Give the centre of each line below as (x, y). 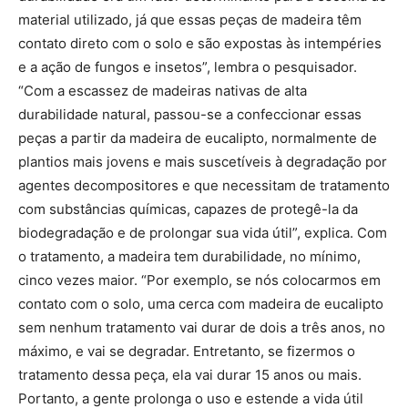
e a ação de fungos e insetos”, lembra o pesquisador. (188, 67)
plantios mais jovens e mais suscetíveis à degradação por (203, 162)
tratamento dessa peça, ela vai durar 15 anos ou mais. (190, 375)
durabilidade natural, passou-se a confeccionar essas (190, 114)
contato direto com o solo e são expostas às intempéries (200, 43)
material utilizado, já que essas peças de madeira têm (190, 20)
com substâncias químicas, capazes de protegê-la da (188, 209)
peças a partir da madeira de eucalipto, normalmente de (198, 138)
